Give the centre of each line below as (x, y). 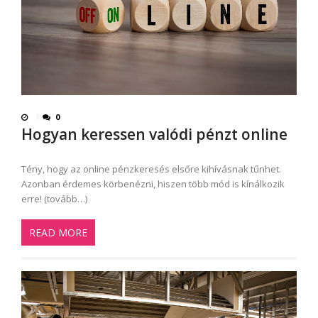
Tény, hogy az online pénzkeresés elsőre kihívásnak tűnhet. (151, 169)
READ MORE (58, 232)
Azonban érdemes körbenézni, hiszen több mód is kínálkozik (153, 184)
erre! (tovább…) (54, 199)
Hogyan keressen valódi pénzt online (154, 135)
